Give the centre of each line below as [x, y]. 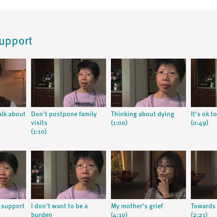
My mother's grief [137, 206]
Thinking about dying [142, 114]
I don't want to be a [59, 206]
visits [39, 123]
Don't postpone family [64, 114]
